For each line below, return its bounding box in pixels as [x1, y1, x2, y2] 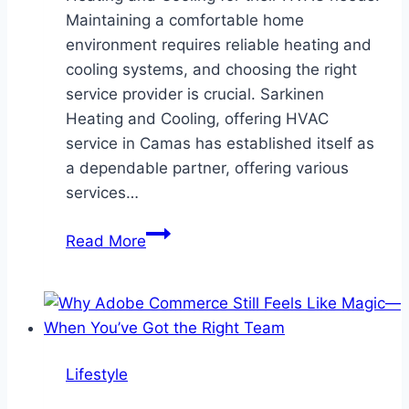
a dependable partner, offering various [66, 158, 349, 177]
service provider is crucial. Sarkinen [66, 84, 324, 103]
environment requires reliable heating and [66, 35, 372, 54]
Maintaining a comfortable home [66, 10, 304, 29]
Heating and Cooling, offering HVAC [66, 109, 329, 128]
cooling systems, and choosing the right [66, 59, 357, 79]
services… [66, 183, 139, 202]
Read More [66, 231, 146, 250]
